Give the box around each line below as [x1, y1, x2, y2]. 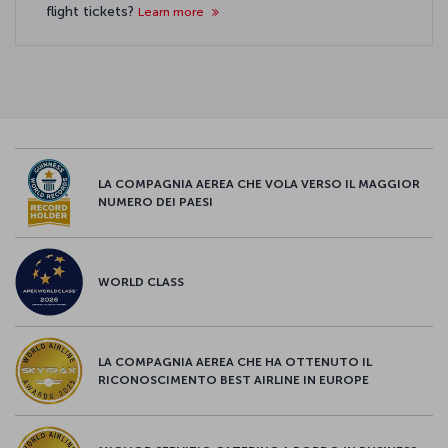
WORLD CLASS [98, 275, 184, 289]
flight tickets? [46, 3, 138, 20]
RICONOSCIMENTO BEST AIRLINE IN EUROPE [98, 373, 369, 387]
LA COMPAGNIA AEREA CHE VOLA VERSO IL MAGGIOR [98, 177, 420, 191]
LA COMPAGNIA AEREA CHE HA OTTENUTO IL [98, 355, 372, 369]
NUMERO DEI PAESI [98, 195, 213, 209]
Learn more [138, 4, 207, 19]
